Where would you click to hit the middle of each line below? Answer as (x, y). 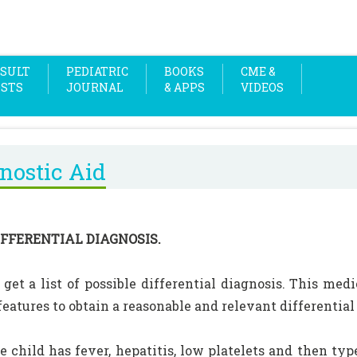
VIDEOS (262, 87)
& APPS (184, 87)
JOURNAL (95, 87)
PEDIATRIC (97, 71)
